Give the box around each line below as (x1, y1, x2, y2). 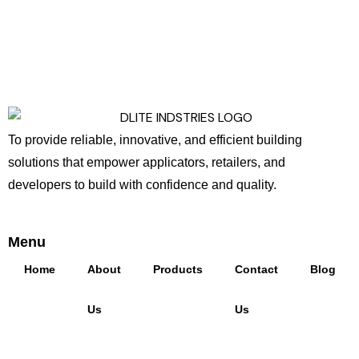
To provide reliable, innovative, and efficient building (8, 133, 302, 147)
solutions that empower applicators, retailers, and (8, 155, 285, 170)
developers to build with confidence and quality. (8, 178, 276, 192)
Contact (235, 263, 278, 276)
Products (153, 263, 203, 276)
